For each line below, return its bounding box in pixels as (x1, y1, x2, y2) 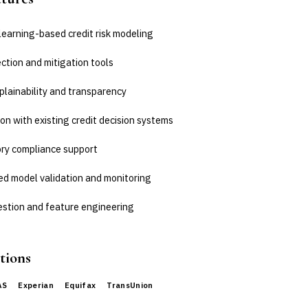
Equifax (65, 280, 96, 290)
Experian (18, 280, 54, 290)
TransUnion (107, 280, 153, 290)
